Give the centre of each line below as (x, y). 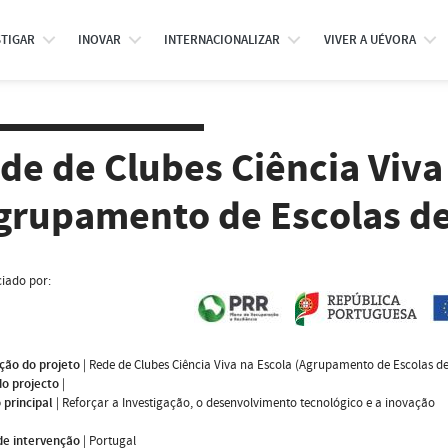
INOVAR (99, 40)
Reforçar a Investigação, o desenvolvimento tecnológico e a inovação (248, 402)
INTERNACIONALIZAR (222, 40)
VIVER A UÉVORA (369, 40)
